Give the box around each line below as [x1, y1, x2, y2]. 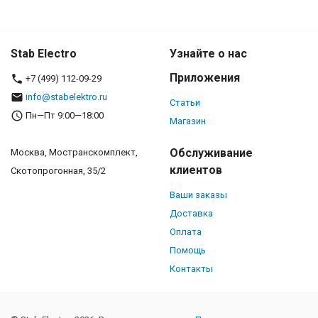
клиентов [170, 163, 222, 177]
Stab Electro [11, 47, 77, 61]
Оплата [170, 226, 202, 238]
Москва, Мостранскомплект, [11, 147, 138, 158]
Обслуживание [170, 146, 253, 160]
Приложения [170, 71, 240, 85]
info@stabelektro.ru [26, 92, 107, 103]
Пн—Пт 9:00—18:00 [23, 110, 104, 121]
